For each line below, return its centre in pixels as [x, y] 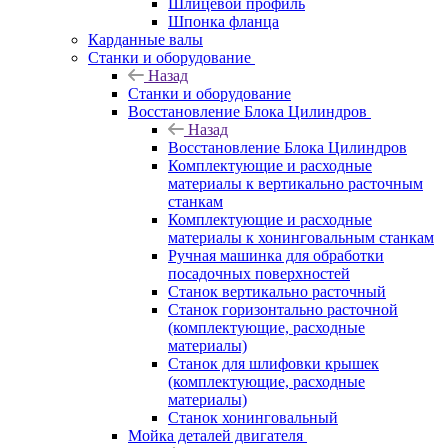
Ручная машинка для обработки [276, 255]
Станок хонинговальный [253, 417]
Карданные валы [145, 39]
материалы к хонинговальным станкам [301, 237]
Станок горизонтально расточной [283, 309]
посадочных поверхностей [259, 273]
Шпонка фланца [223, 21]
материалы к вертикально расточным [295, 183]
